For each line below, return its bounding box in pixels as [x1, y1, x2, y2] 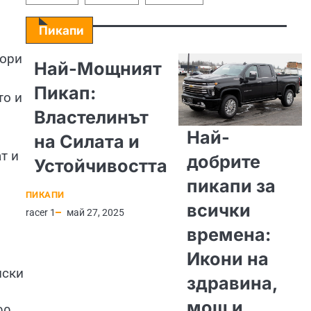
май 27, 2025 [66, 207, 124, 218]
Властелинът [33, 107, 149, 128]
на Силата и [33, 131, 140, 152]
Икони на [186, 249, 269, 270]
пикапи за [186, 176, 276, 197]
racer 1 [25, 207, 56, 218]
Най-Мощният [33, 58, 162, 79]
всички [186, 200, 251, 221]
